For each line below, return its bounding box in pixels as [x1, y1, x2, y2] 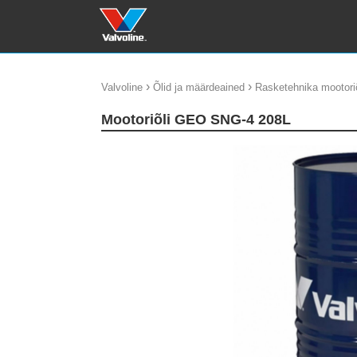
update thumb [106, 145, 169, 157]
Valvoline [101, 81, 143, 93]
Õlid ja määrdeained [153, 81, 245, 93]
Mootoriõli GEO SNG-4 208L [113, 112, 291, 127]
